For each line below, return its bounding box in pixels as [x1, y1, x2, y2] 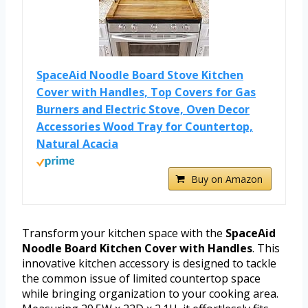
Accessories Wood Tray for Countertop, [36, 118, 253, 134]
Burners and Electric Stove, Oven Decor [36, 101, 250, 117]
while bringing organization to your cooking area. [22, 285, 278, 301]
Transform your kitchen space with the [22, 225, 225, 241]
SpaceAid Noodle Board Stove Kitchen [36, 67, 243, 82]
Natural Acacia [36, 135, 118, 151]
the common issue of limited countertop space [22, 270, 261, 286]
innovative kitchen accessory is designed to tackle [22, 255, 276, 271]
